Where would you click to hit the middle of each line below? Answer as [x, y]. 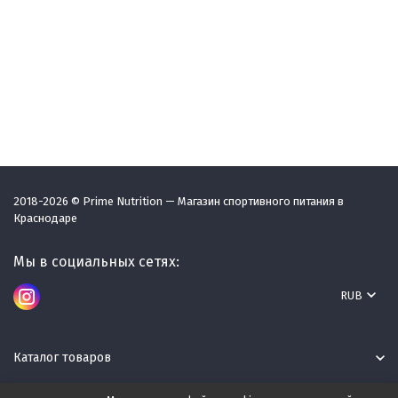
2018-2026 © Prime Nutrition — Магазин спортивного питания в [179, 201]
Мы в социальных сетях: [96, 262]
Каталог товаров [62, 358]
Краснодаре [45, 218]
